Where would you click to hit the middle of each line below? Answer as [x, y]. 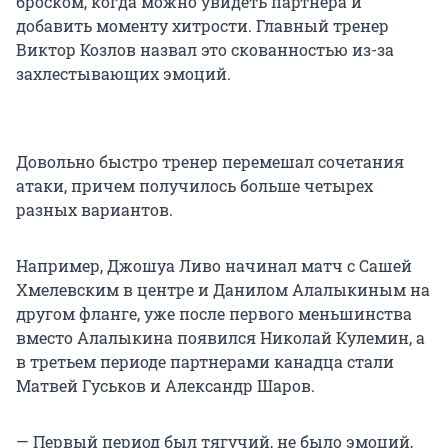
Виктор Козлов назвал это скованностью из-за [205, 50]
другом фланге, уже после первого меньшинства [214, 314]
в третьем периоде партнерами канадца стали [205, 362]
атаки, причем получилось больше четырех [194, 186]
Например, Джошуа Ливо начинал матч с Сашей [214, 266]
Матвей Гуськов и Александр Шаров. [165, 386]
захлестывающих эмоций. [123, 74]
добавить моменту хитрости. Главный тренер [202, 26]
